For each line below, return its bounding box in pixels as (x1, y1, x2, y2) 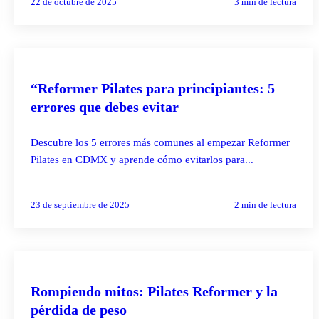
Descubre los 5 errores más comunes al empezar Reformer (30, 136, 290, 148)
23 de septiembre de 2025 (30, 199, 130, 210)
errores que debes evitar (30, 98, 179, 115)
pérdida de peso (30, 301, 127, 318)
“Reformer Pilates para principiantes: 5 (30, 80, 275, 96)
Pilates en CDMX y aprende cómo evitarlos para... (30, 153, 253, 165)
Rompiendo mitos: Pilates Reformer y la (30, 283, 278, 299)
